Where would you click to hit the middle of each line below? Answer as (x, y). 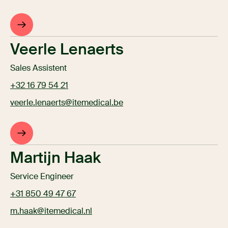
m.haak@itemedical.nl (51, 211)
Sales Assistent (38, 68)
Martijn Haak (55, 158)
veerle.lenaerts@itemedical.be (67, 103)
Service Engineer (42, 177)
